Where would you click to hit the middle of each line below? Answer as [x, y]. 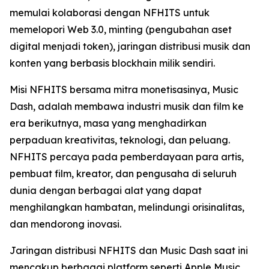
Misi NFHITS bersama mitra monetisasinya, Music [124, 89]
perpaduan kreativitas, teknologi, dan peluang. [120, 140]
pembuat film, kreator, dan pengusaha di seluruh [123, 174]
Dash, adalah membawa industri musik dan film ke [127, 106]
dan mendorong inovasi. [65, 224]
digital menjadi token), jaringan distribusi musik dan [130, 46]
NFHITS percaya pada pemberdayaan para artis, [127, 157]
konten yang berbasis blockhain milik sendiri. [112, 63]
